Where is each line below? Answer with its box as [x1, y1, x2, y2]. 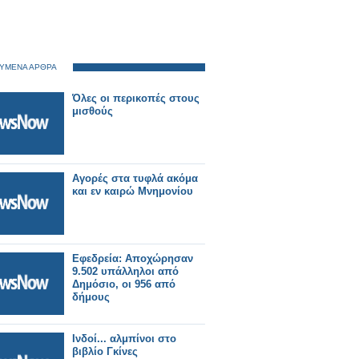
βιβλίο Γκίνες [72, 345, 138, 357]
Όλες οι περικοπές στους [72, 92, 200, 104]
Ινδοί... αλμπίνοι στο [72, 333, 176, 345]
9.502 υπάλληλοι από [72, 265, 179, 277]
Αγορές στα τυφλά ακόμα [72, 172, 198, 184]
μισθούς [72, 105, 113, 117]
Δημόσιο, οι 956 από [72, 278, 175, 290]
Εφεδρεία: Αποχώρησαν [72, 252, 193, 264]
